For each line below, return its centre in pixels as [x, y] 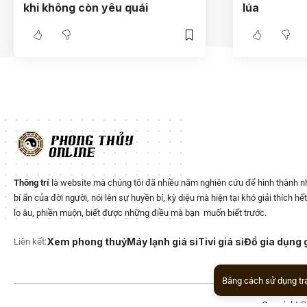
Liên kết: [30, 241]
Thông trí [32, 182]
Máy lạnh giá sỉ [162, 241]
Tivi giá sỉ [221, 241]
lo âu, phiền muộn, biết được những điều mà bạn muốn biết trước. [140, 212]
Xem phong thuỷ [87, 241]
